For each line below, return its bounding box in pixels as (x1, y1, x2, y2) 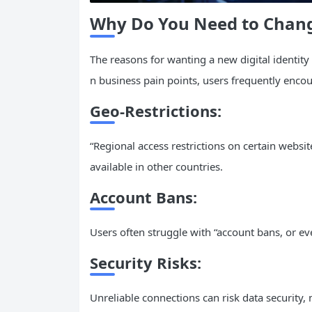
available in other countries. (90, 159, 223, 173)
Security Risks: (90, 251, 201, 273)
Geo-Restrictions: (90, 100, 221, 121)
